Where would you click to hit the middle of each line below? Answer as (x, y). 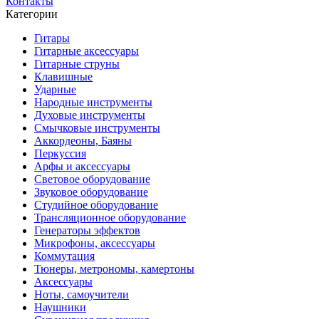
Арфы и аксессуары (82, 166)
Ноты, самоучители (82, 294)
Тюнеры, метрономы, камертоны (114, 269)
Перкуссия (60, 153)
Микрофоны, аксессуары (95, 243)
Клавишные (63, 77)
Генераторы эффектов (87, 230)
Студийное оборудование (96, 205)
